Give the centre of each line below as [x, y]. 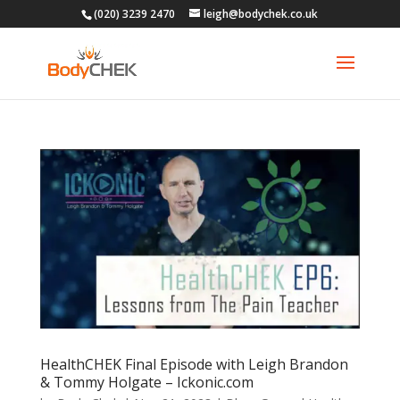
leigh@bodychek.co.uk [261, 14]
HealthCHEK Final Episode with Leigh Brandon [194, 364]
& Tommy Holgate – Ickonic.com [146, 382]
